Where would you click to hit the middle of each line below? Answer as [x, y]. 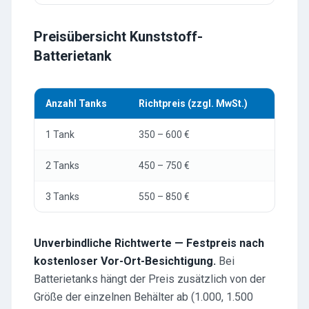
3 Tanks [62, 197]
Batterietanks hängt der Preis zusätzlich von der [150, 279]
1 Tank [60, 134]
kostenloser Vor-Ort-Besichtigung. [125, 261]
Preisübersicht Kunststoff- [118, 37]
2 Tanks [62, 166]
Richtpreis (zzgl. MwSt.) [193, 103]
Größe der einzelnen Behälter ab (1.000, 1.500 [143, 297]
